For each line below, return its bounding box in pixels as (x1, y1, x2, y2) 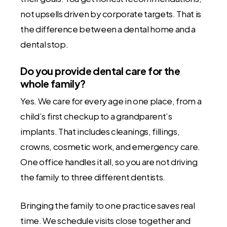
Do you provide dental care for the (20, 64, 180, 78)
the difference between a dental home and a (20, 23, 196, 34)
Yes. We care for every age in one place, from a (20, 95, 202, 107)
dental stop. (20, 38, 68, 50)
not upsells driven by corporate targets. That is (20, 8, 201, 19)
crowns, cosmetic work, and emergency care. (20, 141, 201, 153)
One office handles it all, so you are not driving (20, 156, 198, 168)
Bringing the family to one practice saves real (20, 199, 195, 211)
